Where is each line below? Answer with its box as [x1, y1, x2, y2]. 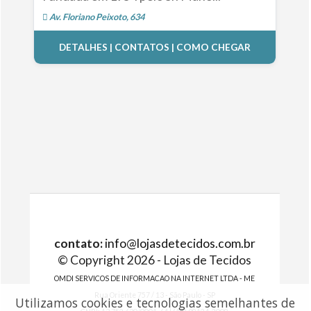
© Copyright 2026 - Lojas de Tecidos [58, 253, 252, 267]
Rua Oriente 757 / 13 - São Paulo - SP [94, 291, 215, 299]
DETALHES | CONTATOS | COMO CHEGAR [58, 42, 251, 53]
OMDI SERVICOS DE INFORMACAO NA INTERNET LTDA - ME [54, 274, 255, 283]
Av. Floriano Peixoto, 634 [47, 11, 144, 23]
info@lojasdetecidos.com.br [104, 236, 255, 251]
